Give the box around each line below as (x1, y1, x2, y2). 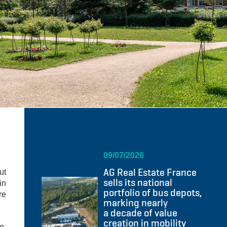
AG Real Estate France (103, 166, 197, 179)
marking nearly (103, 196, 168, 210)
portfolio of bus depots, (103, 186, 202, 200)
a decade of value (103, 206, 177, 220)
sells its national (103, 176, 172, 190)
